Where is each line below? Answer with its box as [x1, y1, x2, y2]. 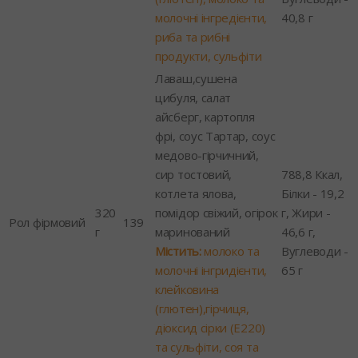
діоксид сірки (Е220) [155, 319, 265, 336]
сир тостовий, [155, 165, 233, 182]
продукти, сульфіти [155, 47, 262, 64]
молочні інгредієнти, [155, 9, 267, 26]
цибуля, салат [155, 89, 232, 105]
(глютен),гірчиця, [155, 300, 249, 316]
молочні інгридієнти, [155, 261, 267, 278]
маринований [155, 223, 230, 240]
